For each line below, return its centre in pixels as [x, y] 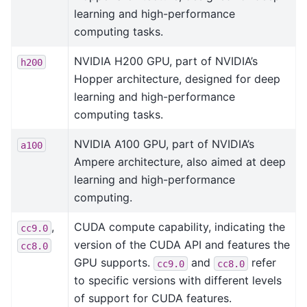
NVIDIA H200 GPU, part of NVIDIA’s [166, 61]
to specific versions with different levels [178, 281]
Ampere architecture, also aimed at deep [180, 162]
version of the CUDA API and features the [182, 245]
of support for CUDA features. [153, 298]
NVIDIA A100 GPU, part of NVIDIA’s [164, 144]
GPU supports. [114, 263]
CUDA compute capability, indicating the [180, 227]
